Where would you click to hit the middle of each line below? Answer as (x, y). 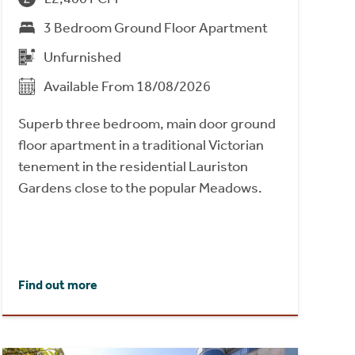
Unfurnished (82, 57)
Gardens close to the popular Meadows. (140, 187)
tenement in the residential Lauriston (133, 166)
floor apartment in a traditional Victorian (141, 145)
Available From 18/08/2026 (127, 86)
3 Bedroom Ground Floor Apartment (155, 27)
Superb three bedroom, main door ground (147, 123)
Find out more (57, 284)
